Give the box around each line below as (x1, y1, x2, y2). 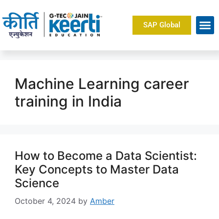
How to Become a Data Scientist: (15, 148, 197, 163)
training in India (15, 92, 122, 110)
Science (15, 175, 59, 190)
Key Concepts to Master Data (15, 162, 179, 176)
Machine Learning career (15, 74, 189, 92)
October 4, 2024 (15, 196, 76, 206)
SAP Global (143, 20, 180, 29)
